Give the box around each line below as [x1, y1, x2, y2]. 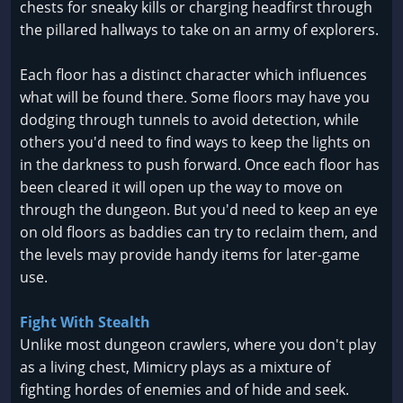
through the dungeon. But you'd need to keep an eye [20, 200, 378, 220]
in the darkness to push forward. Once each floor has [20, 155, 380, 175]
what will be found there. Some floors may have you [20, 87, 370, 108]
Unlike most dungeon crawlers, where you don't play [20, 335, 376, 355]
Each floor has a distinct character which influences [20, 65, 367, 85]
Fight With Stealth [20, 312, 150, 333]
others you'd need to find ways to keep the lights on [20, 132, 371, 153]
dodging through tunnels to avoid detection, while [20, 110, 359, 130]
